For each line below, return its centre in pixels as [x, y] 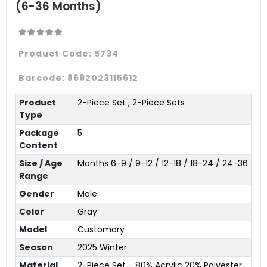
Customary [101, 229]
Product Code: [56, 53]
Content [38, 145]
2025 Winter [102, 247]
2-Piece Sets [158, 102]
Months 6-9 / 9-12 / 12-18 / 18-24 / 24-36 [162, 163]
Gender [36, 193]
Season [36, 247]
